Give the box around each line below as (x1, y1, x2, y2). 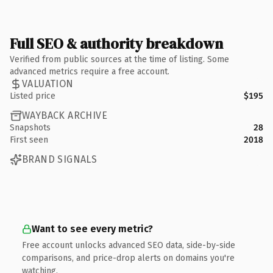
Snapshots (10, 122, 51, 133)
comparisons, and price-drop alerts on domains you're (22, 252, 235, 263)
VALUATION (22, 78, 74, 90)
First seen (10, 134, 48, 145)
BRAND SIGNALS (22, 154, 97, 165)
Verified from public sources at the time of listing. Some (10, 54, 229, 65)
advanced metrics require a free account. (10, 66, 169, 77)
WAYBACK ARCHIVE (22, 110, 107, 121)
